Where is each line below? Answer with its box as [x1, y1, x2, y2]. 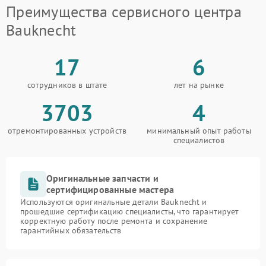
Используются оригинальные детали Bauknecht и [20, 197, 207, 208]
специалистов [173, 135, 225, 146]
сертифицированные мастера [46, 183, 175, 196]
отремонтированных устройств [7, 125, 127, 137]
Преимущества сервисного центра [6, 2, 242, 22]
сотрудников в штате [27, 80, 107, 91]
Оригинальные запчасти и [46, 172, 159, 185]
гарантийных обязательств [20, 225, 122, 236]
